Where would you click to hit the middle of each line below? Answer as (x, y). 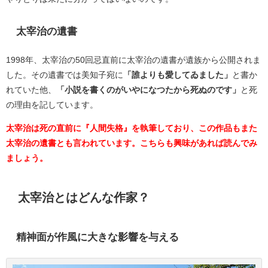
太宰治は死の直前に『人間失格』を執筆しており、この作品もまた (132, 128)
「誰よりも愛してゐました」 (178, 74)
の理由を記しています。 (52, 104)
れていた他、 (31, 89)
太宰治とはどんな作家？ (83, 198)
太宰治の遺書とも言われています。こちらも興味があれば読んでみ (132, 143)
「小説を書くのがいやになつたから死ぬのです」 (148, 89)
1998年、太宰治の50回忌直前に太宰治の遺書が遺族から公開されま (133, 60)
